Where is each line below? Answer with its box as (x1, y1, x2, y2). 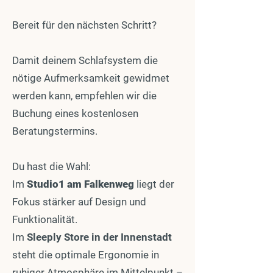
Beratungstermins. (12, 125, 97, 137)
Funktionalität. (12, 213, 77, 225)
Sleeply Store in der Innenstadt (27, 231, 172, 243)
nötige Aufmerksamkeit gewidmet (12, 72, 169, 84)
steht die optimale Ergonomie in (12, 249, 159, 261)
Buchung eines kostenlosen (12, 107, 138, 119)
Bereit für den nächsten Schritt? (12, 19, 157, 31)
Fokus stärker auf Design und (12, 196, 146, 208)
